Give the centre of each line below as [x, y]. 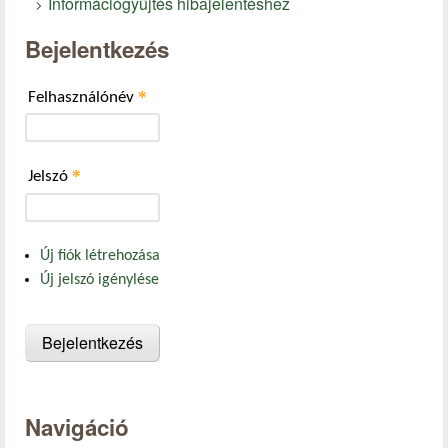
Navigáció [77, 427]
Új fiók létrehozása [100, 256]
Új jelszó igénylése [99, 280]
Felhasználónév [83, 97]
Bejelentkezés [97, 49]
